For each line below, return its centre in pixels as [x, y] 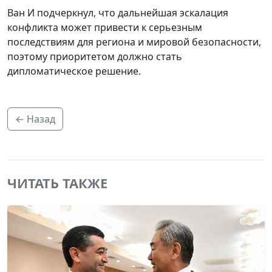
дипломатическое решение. [74, 71]
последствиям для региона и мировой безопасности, [134, 42]
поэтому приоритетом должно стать [95, 56]
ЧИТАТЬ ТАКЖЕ [57, 182]
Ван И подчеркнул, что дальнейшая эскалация [118, 12]
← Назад [35, 119]
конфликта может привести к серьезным [105, 27]
